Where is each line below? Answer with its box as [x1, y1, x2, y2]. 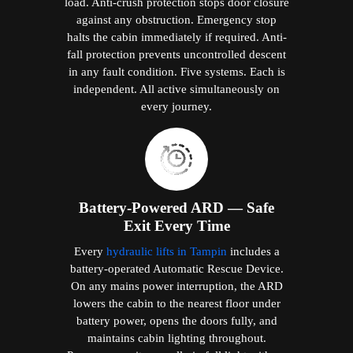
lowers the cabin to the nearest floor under [72, 295, 281, 310]
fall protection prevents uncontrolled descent [67, 46, 286, 61]
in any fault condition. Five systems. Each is [68, 64, 285, 78]
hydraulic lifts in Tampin [106, 243, 227, 258]
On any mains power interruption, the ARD [70, 278, 283, 292]
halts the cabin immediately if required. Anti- [66, 29, 287, 43]
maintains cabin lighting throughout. [87, 330, 266, 344]
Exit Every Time [123, 217, 230, 234]
